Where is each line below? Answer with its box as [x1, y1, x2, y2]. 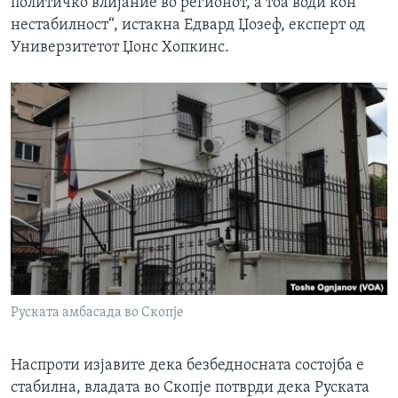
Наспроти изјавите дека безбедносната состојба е [11, 356, 364, 374]
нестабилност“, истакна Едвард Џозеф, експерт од [11, 16, 365, 34]
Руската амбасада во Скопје [11, 305, 184, 320]
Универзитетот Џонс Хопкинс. [11, 38, 229, 56]
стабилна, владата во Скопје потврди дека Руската [11, 378, 370, 396]
